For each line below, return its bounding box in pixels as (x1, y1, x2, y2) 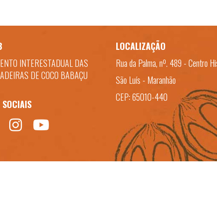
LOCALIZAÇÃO (116, 39, 166, 52)
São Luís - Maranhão (116, 73, 176, 86)
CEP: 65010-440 (116, 90, 168, 103)
